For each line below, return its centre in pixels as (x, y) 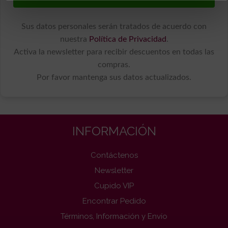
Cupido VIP (114, 186)
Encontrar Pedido (114, 201)
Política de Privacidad (127, 39)
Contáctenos (114, 155)
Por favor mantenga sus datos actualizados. (114, 77)
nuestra (74, 39)
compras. (114, 64)
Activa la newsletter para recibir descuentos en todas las (114, 52)
